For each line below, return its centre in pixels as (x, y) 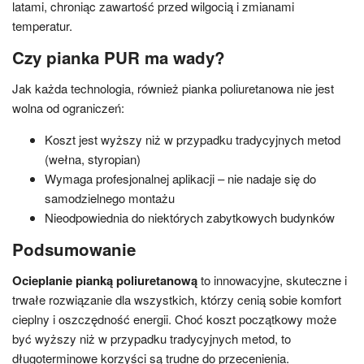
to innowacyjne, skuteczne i (272, 280)
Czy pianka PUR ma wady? (119, 58)
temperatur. (42, 26)
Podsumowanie (74, 249)
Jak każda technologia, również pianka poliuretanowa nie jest (173, 89)
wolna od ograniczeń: (68, 108)
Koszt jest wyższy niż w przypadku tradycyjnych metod (193, 140)
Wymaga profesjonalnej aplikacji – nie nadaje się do (180, 179)
